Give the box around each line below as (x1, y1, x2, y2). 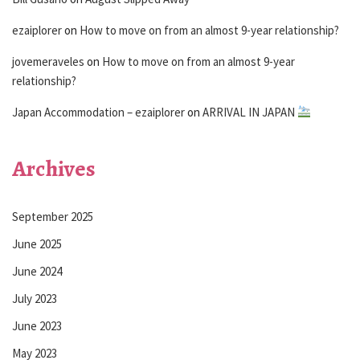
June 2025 (12, 235, 62, 252)
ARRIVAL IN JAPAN (202, 104, 297, 120)
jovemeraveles (12, 53, 84, 69)
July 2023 (12, 290, 57, 306)
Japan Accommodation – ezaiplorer (12, 104, 185, 120)
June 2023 (12, 317, 62, 333)
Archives (12, 153, 96, 184)
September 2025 (12, 208, 93, 224)
